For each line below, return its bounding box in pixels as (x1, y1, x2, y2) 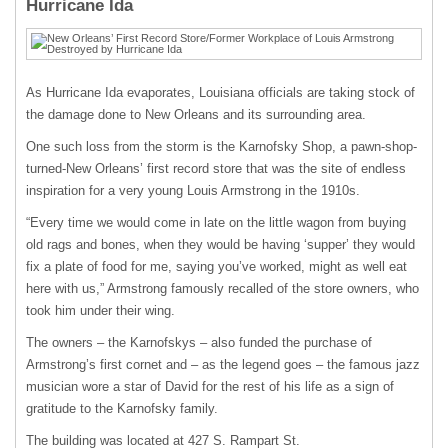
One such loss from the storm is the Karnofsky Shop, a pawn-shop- (26, 139, 417, 154)
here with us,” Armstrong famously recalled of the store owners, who (26, 281, 419, 296)
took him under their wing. (26, 303, 175, 318)
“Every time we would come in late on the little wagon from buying (26, 215, 406, 230)
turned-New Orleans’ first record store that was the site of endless (26, 161, 406, 176)
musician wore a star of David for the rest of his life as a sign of (26, 379, 394, 394)
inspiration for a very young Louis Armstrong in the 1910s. (26, 183, 360, 198)
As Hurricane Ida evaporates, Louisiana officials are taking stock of (26, 85, 415, 100)
